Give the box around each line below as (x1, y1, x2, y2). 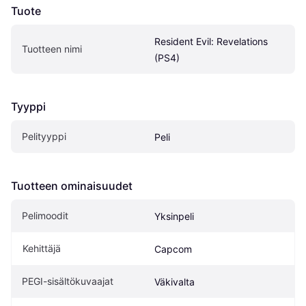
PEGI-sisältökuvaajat (22, 275, 113, 287)
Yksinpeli (154, 210, 194, 222)
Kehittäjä (23, 242, 61, 254)
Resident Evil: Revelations (154, 36, 268, 47)
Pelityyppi (22, 130, 66, 142)
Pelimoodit (22, 210, 68, 221)
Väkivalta (154, 276, 195, 288)
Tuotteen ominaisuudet (11, 179, 133, 193)
